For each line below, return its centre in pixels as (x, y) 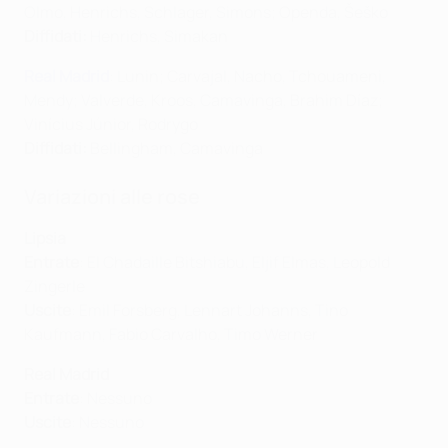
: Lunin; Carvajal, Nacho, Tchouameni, (247, 76)
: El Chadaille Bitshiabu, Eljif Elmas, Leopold (234, 262)
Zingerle (54, 286)
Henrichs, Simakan (157, 36)
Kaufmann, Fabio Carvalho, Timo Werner (171, 334)
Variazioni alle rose (112, 197)
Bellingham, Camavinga (175, 148)
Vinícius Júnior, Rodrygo (111, 124)
